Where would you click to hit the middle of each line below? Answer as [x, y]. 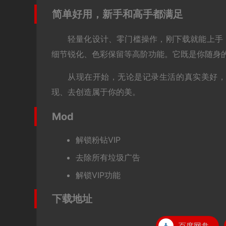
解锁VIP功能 [98, 175]
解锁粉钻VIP [98, 140]
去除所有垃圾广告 [108, 158]
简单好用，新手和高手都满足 [118, 14]
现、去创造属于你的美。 [96, 92]
